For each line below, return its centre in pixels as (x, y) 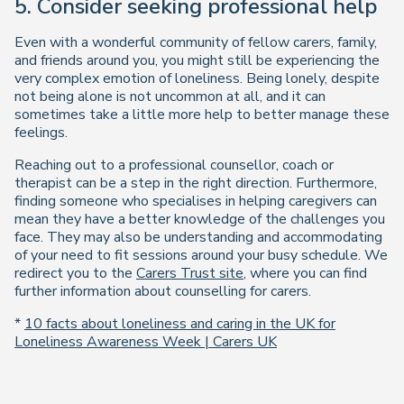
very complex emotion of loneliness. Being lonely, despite (197, 79)
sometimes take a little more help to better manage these (202, 115)
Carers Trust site (190, 274)
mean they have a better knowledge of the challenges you (200, 220)
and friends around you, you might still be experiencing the (197, 61)
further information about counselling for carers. (163, 292)
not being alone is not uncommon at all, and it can (170, 97)
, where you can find (305, 274)
